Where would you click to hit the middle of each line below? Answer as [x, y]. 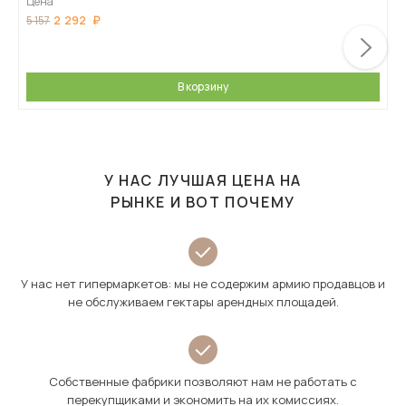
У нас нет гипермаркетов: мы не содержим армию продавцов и [203, 284]
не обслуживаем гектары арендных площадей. [203, 302]
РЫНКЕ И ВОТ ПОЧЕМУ [203, 203]
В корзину [203, 87]
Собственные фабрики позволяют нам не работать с [203, 382]
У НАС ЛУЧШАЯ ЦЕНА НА [203, 181]
